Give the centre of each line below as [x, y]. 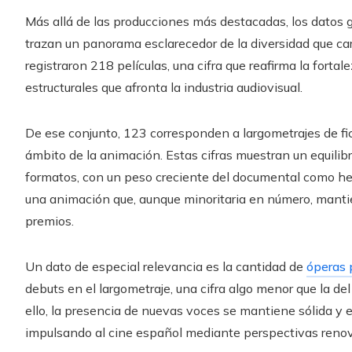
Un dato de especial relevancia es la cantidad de [166, 266]
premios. [49, 220]
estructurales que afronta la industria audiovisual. [164, 87]
